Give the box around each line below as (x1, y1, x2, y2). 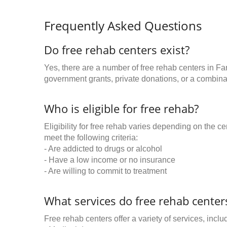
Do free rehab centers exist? (44, 42, 190, 57)
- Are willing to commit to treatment (44, 167, 167, 175)
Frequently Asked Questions (44, 17, 202, 34)
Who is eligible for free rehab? (44, 101, 199, 116)
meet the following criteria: (44, 133, 138, 142)
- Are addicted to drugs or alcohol (44, 144, 162, 153)
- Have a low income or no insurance (44, 156, 175, 164)
